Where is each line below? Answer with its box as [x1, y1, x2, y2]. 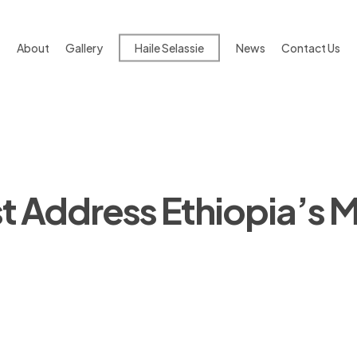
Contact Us [281, 41, 340, 55]
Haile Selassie [135, 41, 204, 55]
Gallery [65, 41, 103, 55]
